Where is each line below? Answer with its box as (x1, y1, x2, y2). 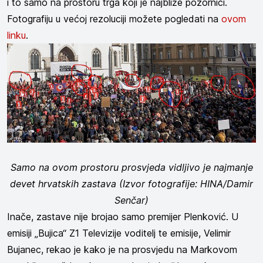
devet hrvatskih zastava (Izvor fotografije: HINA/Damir (10, 178, 253, 190)
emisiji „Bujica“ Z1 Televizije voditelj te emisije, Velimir (7, 227, 231, 240)
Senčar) (114, 194, 149, 207)
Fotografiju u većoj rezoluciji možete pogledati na (7, 12, 221, 25)
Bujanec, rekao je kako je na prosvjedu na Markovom (7, 244, 237, 256)
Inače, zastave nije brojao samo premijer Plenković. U (7, 211, 238, 223)
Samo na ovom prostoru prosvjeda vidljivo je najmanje (10, 161, 253, 174)
